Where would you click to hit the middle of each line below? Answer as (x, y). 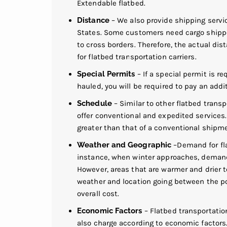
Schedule (94, 103)
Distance (93, 20)
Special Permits (106, 74)
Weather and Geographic (124, 145)
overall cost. (98, 193)
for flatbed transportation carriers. (137, 56)
